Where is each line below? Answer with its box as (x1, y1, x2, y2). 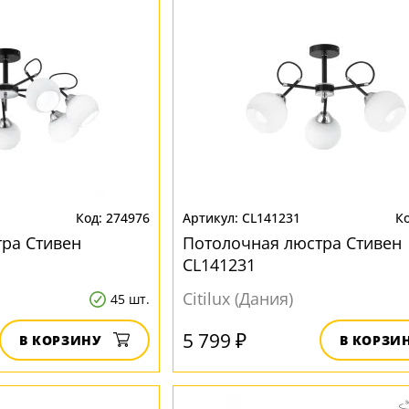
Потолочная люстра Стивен (182, 232, 402, 254)
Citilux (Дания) (182, 288, 293, 309)
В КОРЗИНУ (18, 331, 102, 349)
